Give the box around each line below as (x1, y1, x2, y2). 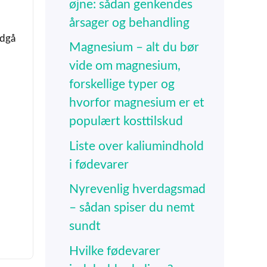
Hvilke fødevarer (69, 244, 160, 257)
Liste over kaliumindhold (69, 139, 204, 153)
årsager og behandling (69, 16, 190, 29)
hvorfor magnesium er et (69, 97, 204, 110)
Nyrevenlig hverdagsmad (69, 183, 206, 196)
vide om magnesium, (69, 60, 181, 73)
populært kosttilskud (69, 115, 183, 128)
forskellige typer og (69, 78, 175, 91)
